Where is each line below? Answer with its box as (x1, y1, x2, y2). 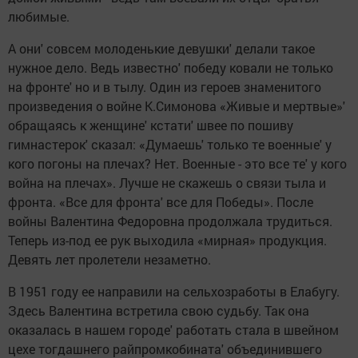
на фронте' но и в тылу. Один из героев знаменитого (8, 78, 321, 96)
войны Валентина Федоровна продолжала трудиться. (8, 213, 332, 230)
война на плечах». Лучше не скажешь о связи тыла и (8, 174, 326, 192)
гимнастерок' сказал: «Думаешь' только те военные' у (8, 136, 332, 153)
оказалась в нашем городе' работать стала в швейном (8, 321, 339, 339)
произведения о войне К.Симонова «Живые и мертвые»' (8, 97, 345, 115)
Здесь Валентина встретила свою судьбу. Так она (8, 302, 309, 320)
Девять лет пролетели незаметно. (8, 251, 211, 268)
